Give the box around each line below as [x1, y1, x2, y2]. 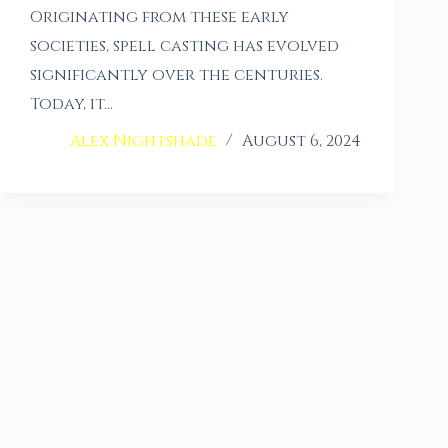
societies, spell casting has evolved [30, 35, 339, 58]
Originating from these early [30, 6, 289, 29]
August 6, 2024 [242, 130, 361, 153]
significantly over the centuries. [30, 64, 323, 87]
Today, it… [30, 93, 113, 116]
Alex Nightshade [70, 130, 217, 153]
